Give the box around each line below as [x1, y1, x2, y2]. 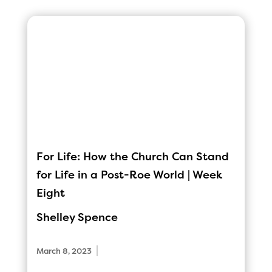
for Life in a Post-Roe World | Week [36, 168, 222, 181]
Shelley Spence [36, 211, 118, 223]
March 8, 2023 [36, 246, 92, 256]
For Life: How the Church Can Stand [36, 150, 229, 163]
